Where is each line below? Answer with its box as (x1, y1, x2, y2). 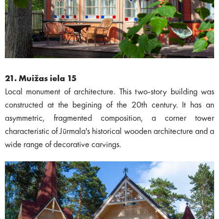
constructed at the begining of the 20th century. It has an (5, 100, 214, 109)
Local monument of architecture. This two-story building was (5, 87, 214, 96)
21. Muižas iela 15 (5, 74, 77, 83)
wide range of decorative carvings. (5, 140, 121, 149)
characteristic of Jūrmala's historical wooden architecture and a (5, 127, 214, 136)
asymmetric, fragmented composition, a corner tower (5, 113, 214, 123)
